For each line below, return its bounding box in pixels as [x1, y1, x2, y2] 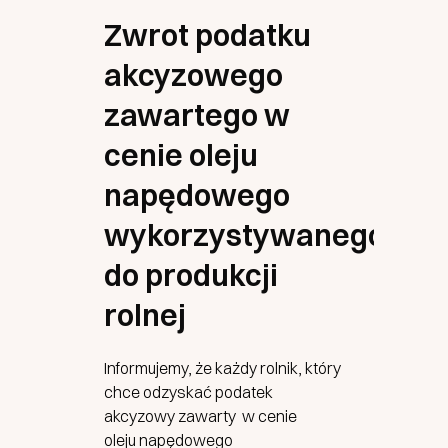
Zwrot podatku [104, 17, 311, 54]
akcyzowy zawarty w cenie [104, 406, 297, 426]
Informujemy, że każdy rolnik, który [104, 358, 341, 378]
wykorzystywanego [104, 217, 385, 254]
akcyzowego [104, 57, 283, 94]
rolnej [104, 297, 186, 334]
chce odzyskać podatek [104, 382, 273, 402]
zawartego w [104, 97, 290, 134]
